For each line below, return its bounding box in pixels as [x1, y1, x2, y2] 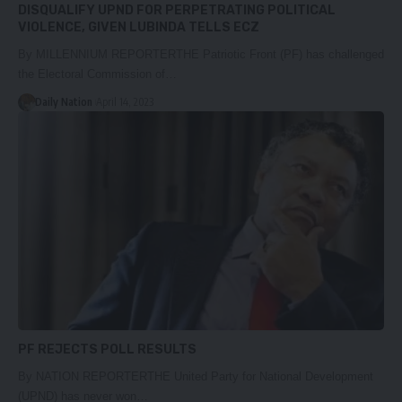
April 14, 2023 [95, 94, 153, 109]
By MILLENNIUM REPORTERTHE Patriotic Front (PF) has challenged [18, 47, 384, 61]
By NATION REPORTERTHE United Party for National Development [18, 370, 373, 384]
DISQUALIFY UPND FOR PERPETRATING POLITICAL [18, 2, 336, 18]
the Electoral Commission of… [18, 66, 177, 81]
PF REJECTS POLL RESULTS [18, 342, 197, 358]
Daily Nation [34, 94, 92, 109]
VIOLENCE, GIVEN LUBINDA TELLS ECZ [18, 19, 259, 35]
